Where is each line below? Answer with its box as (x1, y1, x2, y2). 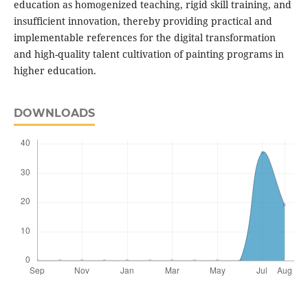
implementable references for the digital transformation (13, 31, 276, 45)
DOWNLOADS (13, 107, 95, 120)
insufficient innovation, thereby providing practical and (13, 14, 272, 28)
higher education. (13, 64, 96, 78)
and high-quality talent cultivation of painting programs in (13, 47, 284, 61)
